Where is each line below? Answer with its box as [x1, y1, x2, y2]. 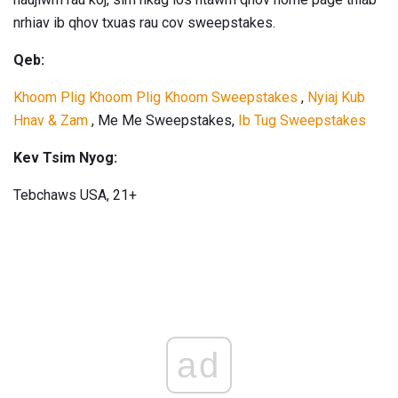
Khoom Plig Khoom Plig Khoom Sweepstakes [13, 88, 298, 106]
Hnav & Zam [13, 111, 88, 129]
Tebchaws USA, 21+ [13, 186, 137, 203]
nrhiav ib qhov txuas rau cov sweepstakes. [13, 13, 275, 31]
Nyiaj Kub [307, 88, 365, 106]
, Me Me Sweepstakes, [88, 111, 238, 129]
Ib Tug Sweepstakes [238, 111, 366, 129]
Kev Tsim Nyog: [13, 148, 117, 166]
